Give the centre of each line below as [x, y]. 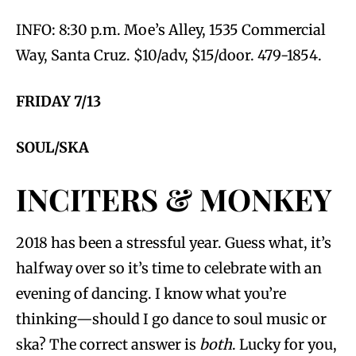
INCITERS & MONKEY [174, 199]
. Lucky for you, [284, 344]
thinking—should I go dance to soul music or [171, 319]
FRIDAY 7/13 [58, 101]
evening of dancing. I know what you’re [151, 293]
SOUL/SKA [52, 147]
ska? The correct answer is [108, 344]
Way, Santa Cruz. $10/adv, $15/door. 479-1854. [169, 55]
